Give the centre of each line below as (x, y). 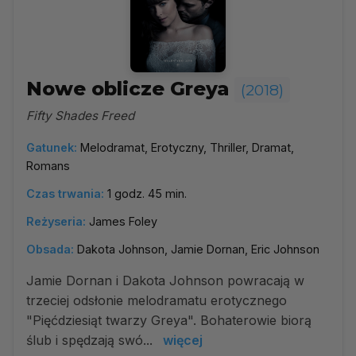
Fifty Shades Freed (80, 116)
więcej (183, 340)
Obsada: (50, 249)
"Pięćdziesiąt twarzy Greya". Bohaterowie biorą (169, 320)
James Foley (123, 221)
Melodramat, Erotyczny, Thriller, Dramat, (187, 147)
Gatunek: (52, 147)
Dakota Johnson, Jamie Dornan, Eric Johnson (198, 249)
